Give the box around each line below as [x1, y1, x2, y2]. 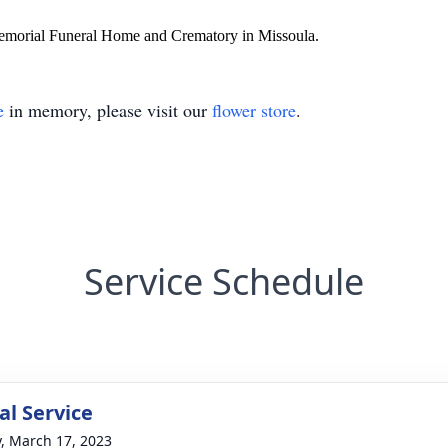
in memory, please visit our [4, 98, 212, 122]
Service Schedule [84, 257, 364, 306]
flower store [212, 98, 296, 122]
